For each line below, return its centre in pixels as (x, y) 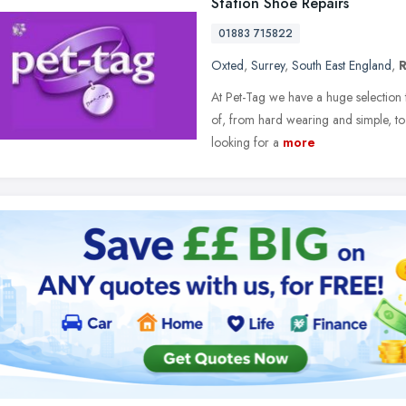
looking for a (245, 142)
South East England (342, 65)
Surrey (268, 65)
